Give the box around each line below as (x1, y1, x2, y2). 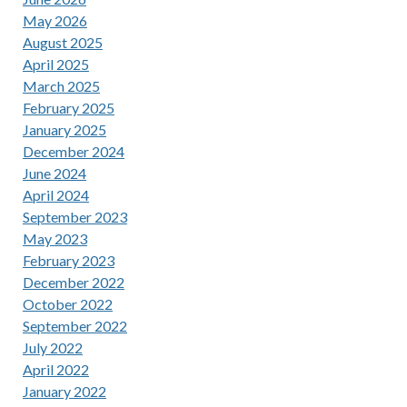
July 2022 (22, 338, 83, 356)
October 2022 (22, 294, 113, 313)
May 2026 (22, 11, 87, 29)
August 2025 (22, 33, 103, 51)
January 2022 (22, 382, 106, 400)
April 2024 (22, 185, 89, 203)
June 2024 (22, 164, 86, 182)
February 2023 (22, 251, 114, 269)
